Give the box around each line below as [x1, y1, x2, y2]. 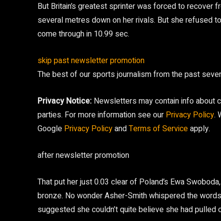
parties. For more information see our [37, 109, 166, 121]
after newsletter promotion [37, 149, 129, 161]
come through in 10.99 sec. [37, 28, 129, 40]
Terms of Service [129, 123, 188, 135]
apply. [188, 123, 210, 135]
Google [37, 123, 64, 135]
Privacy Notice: [37, 95, 94, 107]
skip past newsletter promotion [37, 55, 145, 67]
